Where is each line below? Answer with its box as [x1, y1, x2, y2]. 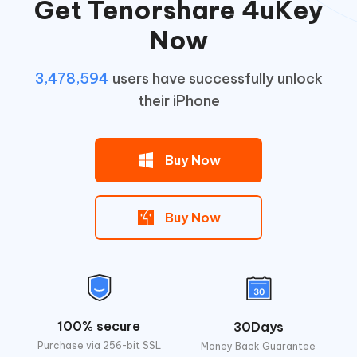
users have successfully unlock [108, 69, 323, 88]
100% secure [57, 318, 140, 335]
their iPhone [137, 92, 220, 111]
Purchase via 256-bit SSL [37, 339, 161, 352]
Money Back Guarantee [201, 340, 316, 353]
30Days [233, 319, 284, 335]
